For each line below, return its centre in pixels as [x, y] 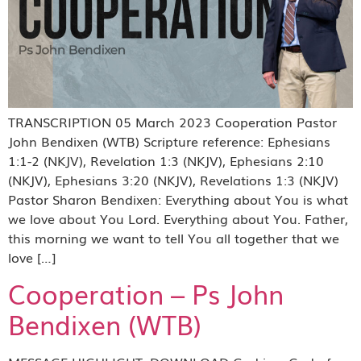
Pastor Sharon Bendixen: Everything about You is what [178, 199]
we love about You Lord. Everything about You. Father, [178, 218]
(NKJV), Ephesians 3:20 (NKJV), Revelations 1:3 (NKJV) [173, 179]
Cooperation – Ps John [146, 293]
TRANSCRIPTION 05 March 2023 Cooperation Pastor [172, 121]
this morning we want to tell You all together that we [174, 237]
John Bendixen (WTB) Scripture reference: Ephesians [169, 141]
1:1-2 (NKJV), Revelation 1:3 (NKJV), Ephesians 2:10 [166, 160]
